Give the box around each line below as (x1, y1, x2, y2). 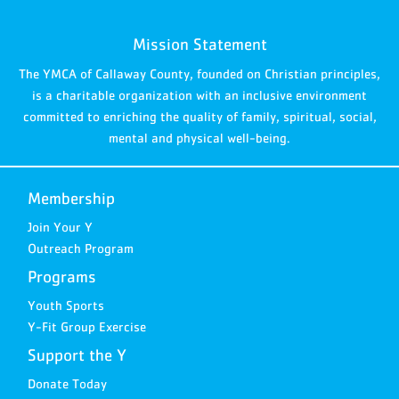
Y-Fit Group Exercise (27, 318, 146, 334)
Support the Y (27, 345, 126, 364)
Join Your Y (27, 218, 93, 234)
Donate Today (27, 375, 107, 391)
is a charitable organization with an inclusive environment (32, 86, 367, 102)
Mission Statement (132, 35, 267, 54)
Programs (27, 266, 96, 286)
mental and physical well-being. (109, 129, 290, 145)
